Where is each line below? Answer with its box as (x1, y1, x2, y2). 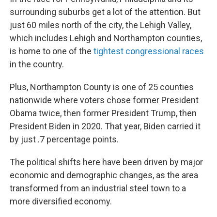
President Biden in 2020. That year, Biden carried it (10, 121, 201, 131)
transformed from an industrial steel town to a (10, 183, 186, 193)
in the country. (10, 59, 64, 69)
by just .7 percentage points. (10, 134, 119, 144)
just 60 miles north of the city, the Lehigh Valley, (10, 20, 191, 30)
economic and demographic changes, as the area (10, 170, 198, 180)
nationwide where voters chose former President (10, 95, 199, 105)
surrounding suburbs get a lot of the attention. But (10, 7, 201, 17)
